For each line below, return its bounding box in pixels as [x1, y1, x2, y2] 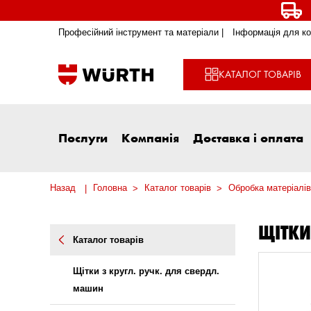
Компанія [121, 130, 179, 146]
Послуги [58, 130, 108, 146]
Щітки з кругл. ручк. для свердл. [73, 266, 219, 277]
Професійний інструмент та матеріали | [58, 27, 224, 38]
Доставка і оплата [193, 130, 303, 146]
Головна [93, 183, 127, 194]
